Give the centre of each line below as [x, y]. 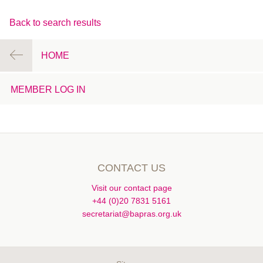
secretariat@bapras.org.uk [131, 213]
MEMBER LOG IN [48, 89]
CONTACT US [131, 168]
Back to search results [55, 22]
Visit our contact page [131, 188]
